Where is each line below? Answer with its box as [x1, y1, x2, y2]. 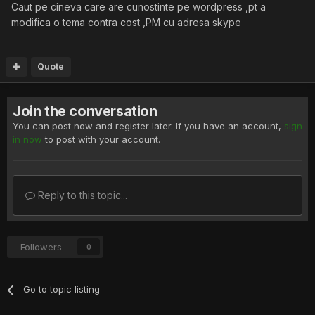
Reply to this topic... [35, 189, 127, 201]
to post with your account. [42, 134, 160, 145]
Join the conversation [13, 103, 157, 120]
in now [13, 134, 42, 145]
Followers [20, 241, 62, 252]
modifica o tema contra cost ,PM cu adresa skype [11, 16, 241, 28]
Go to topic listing [23, 283, 101, 295]
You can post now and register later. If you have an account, [13, 120, 284, 131]
